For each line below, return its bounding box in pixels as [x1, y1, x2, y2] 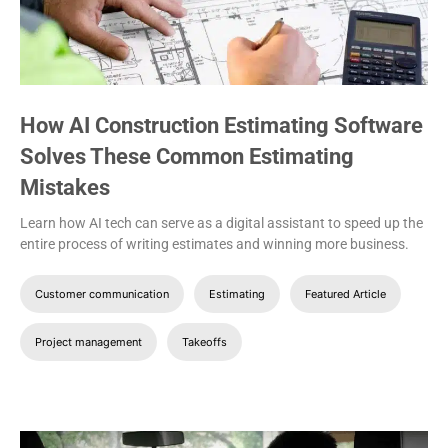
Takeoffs [182, 335, 227, 350]
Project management [35, 335, 142, 350]
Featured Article [305, 287, 386, 302]
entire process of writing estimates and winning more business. [20, 236, 409, 253]
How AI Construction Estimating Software [20, 113, 423, 139]
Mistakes [20, 175, 110, 201]
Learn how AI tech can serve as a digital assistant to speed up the [20, 215, 423, 232]
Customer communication [35, 287, 169, 302]
